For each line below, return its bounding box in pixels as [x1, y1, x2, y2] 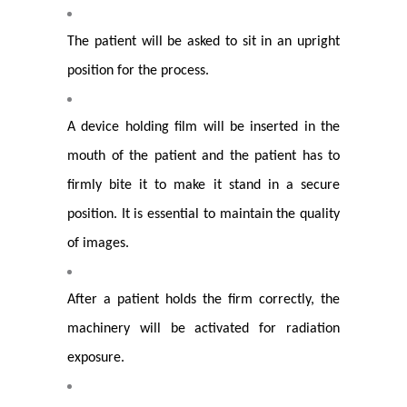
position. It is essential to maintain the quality [67, 207, 340, 222]
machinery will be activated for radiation [67, 322, 340, 336]
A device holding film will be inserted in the [67, 120, 340, 134]
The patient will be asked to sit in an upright [67, 35, 340, 49]
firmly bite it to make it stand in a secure [67, 178, 340, 193]
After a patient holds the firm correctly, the [67, 293, 340, 307]
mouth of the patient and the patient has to [67, 149, 340, 164]
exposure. [67, 351, 124, 365]
